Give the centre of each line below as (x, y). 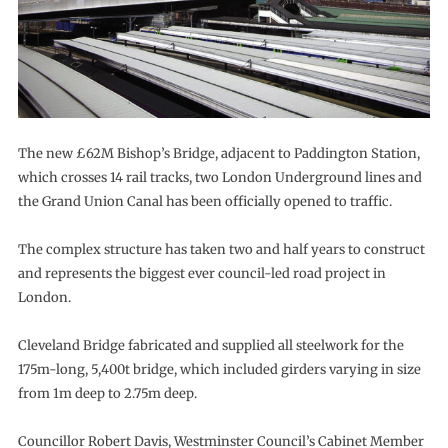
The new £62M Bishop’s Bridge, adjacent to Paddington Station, (218, 153)
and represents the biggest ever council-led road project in (201, 273)
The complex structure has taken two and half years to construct (221, 249)
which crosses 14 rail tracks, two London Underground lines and (219, 177)
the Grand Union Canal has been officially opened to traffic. (204, 201)
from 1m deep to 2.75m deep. (107, 393)
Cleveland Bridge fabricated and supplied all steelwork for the (210, 345)
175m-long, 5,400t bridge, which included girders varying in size (219, 369)
